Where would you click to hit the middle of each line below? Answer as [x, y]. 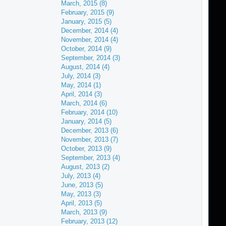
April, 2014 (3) [81, 94]
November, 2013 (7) [89, 139]
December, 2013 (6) [89, 130]
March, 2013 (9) [84, 212]
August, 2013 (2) [85, 167]
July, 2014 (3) [80, 76]
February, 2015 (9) [87, 12]
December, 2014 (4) [89, 31]
